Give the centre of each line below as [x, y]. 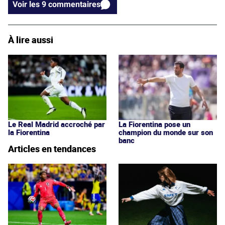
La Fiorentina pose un [154, 124]
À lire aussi [31, 39]
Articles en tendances [52, 148]
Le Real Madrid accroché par [57, 124]
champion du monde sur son [166, 132]
